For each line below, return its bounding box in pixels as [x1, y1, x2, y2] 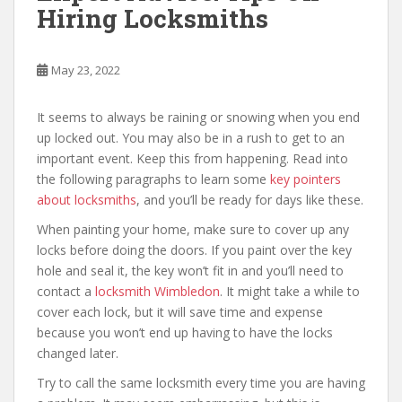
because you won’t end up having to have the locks [37, 324, 333, 341]
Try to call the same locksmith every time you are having [37, 374, 365, 391]
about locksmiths [37, 191, 136, 208]
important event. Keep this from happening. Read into [37, 150, 348, 167]
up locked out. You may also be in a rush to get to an [37, 129, 345, 146]
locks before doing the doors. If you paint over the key [37, 241, 352, 258]
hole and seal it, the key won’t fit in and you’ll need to [37, 262, 344, 279]
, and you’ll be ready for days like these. [136, 191, 363, 208]
